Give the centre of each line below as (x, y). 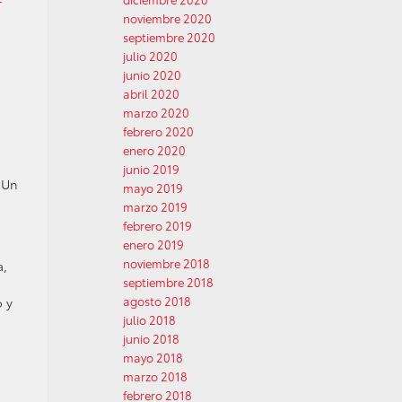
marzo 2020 (156, 112)
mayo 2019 (153, 188)
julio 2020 (150, 56)
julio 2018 (149, 319)
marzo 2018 (155, 376)
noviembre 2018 (166, 263)
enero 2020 (154, 150)
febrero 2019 (157, 225)
